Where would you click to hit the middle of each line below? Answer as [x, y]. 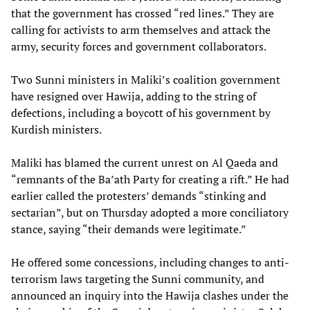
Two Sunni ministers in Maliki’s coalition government [146, 79]
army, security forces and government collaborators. [139, 46]
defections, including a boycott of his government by [141, 112]
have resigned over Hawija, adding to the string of [134, 96]
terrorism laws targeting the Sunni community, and [138, 279]
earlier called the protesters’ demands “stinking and [139, 195]
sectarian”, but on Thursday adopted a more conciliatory [150, 212]
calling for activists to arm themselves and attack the [141, 29]
